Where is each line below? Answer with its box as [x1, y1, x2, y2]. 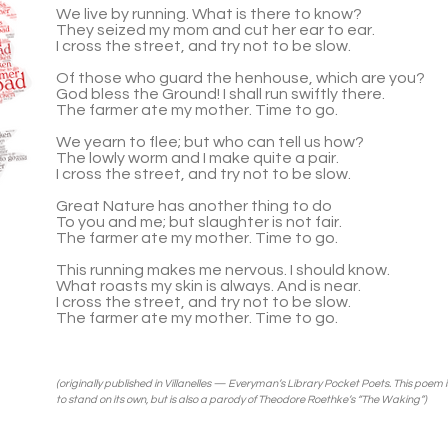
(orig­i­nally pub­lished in [56, 378, 164, 389]
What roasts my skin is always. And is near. [56, 278, 361, 294]
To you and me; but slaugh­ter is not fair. [56, 214, 342, 230]
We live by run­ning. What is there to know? [56, 6, 362, 22]
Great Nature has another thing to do [56, 198, 332, 214]
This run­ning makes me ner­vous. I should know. [56, 262, 390, 278]
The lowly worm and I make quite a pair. [56, 150, 339, 166]
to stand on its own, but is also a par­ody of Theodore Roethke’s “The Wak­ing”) [56, 394, 427, 405]
